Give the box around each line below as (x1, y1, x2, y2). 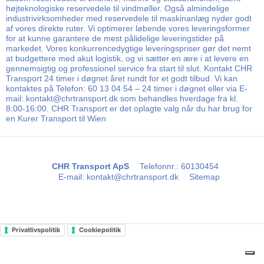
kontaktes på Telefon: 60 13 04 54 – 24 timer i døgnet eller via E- (6, 83, 247, 93)
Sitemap (189, 172, 220, 182)
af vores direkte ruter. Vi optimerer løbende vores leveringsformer (6, 23, 250, 33)
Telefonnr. (139, 161, 176, 171)
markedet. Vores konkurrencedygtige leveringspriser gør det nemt (6, 43, 251, 53)
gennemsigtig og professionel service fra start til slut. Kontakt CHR (6, 63, 252, 73)
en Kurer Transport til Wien (6, 113, 106, 123)
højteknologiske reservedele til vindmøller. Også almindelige (6, 3, 229, 13)
